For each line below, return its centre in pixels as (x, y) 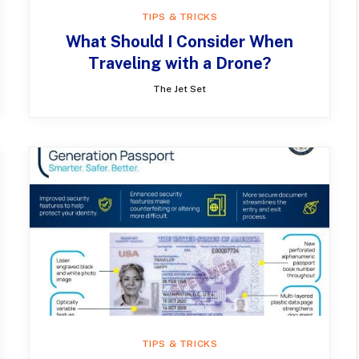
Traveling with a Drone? (179, 63)
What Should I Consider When (179, 41)
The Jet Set (179, 89)
